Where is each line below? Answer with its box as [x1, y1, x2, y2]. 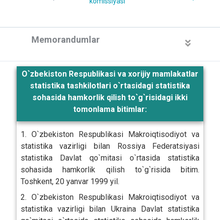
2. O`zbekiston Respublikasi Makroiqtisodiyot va [20, 192, 200, 202]
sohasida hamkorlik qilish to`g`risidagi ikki [32, 92, 188, 102]
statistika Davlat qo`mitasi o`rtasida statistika [20, 153, 200, 163]
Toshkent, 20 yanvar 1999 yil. [20, 176, 119, 186]
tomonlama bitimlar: [73, 104, 147, 114]
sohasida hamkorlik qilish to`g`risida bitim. [20, 165, 200, 174]
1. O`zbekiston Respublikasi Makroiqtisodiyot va [20, 129, 200, 139]
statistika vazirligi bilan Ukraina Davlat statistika [20, 204, 200, 214]
